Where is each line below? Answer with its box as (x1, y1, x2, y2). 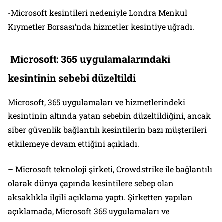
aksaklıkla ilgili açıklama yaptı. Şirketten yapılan (8, 192, 193, 203)
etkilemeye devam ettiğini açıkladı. (8, 138, 139, 149)
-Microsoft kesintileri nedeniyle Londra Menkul (8, 7, 187, 18)
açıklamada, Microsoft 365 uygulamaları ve (8, 206, 169, 217)
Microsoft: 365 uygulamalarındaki (8, 53, 170, 66)
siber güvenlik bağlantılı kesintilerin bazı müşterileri (8, 124, 207, 135)
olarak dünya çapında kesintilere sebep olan (8, 178, 174, 189)
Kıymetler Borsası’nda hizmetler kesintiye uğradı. (8, 21, 194, 32)
